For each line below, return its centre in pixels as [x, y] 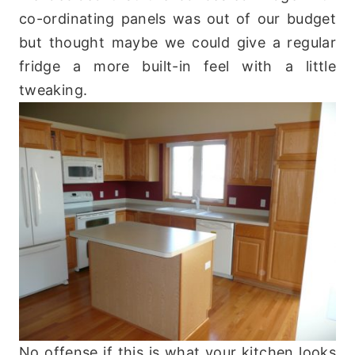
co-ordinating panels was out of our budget [177, 19]
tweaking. [53, 90]
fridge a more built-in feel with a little [177, 67]
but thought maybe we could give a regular [177, 43]
